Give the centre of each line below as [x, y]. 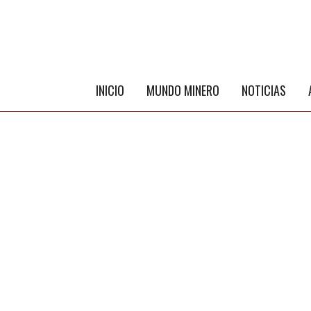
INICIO [110, 90]
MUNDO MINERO [183, 90]
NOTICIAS [264, 90]
